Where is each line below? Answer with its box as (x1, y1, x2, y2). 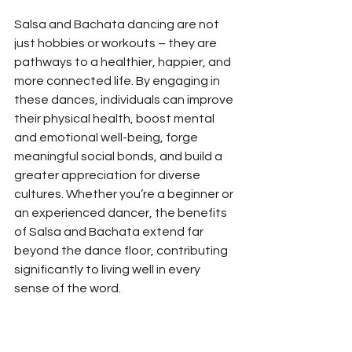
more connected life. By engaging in (14, 74, 222, 87)
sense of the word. (14, 281, 121, 295)
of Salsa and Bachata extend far (14, 225, 206, 238)
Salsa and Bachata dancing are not (14, 17, 222, 31)
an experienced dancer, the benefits (14, 206, 229, 219)
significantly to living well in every (14, 262, 203, 276)
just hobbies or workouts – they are (14, 36, 219, 49)
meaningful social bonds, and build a (14, 149, 225, 163)
